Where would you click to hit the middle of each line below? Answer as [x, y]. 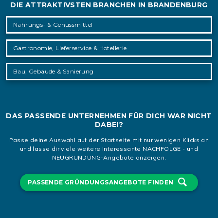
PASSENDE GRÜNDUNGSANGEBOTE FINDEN [102, 182]
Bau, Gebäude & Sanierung [54, 72]
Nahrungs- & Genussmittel [53, 25]
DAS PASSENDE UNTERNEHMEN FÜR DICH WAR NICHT [109, 116]
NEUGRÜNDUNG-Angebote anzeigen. [109, 158]
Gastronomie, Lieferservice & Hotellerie [70, 48]
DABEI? [109, 125]
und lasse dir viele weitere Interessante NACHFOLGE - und [109, 149]
